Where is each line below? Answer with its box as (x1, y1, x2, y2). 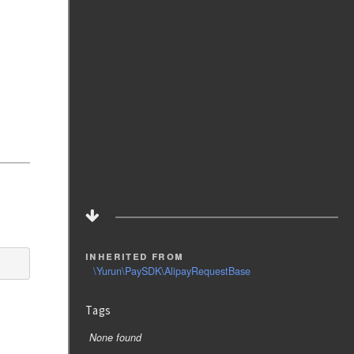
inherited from (85, 247, 184, 263)
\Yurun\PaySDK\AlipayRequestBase (93, 264, 251, 278)
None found (89, 330, 142, 345)
